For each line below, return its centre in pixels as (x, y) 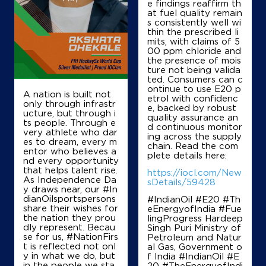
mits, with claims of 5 (194, 41)
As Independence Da (70, 179)
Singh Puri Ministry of (194, 228)
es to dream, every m (70, 141)
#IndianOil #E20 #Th (194, 199)
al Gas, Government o (195, 247)
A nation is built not (67, 94)
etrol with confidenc (193, 98)
